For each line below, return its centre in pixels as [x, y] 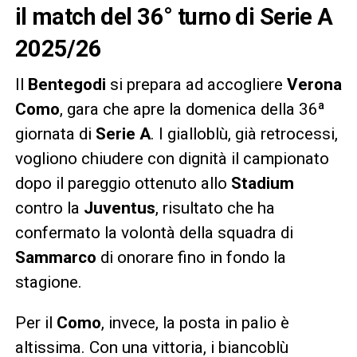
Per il [35, 322]
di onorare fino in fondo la [191, 257]
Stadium [262, 183]
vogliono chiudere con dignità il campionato [172, 158]
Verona [314, 84]
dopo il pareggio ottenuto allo [123, 183]
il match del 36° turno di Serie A [174, 16]
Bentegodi [67, 84]
